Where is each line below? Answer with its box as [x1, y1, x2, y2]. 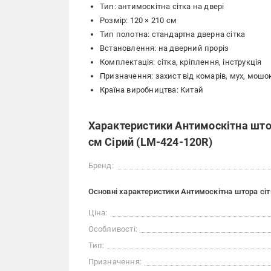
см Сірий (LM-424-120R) [88, 135, 212, 148]
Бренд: [88, 161, 114, 170]
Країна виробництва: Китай [100, 85, 203, 94]
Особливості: [88, 224, 137, 233]
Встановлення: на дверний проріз [100, 44, 229, 53]
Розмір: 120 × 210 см [100, 16, 177, 25]
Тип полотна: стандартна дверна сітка [100, 30, 246, 39]
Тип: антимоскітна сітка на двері [100, 2, 224, 11]
